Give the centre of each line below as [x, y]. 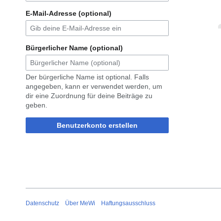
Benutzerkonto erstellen [97, 126]
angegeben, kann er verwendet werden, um [94, 87]
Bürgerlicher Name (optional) [74, 48]
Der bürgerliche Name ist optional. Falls [87, 77]
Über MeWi [80, 203]
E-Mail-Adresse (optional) [69, 14]
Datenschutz [42, 203]
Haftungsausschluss [128, 203]
